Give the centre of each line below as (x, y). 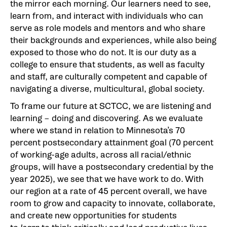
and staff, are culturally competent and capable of (109, 77)
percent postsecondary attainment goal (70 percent (112, 142)
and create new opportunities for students (93, 215)
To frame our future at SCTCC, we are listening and (111, 106)
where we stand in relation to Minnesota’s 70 (98, 130)
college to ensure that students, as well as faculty (107, 64)
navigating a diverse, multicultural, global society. (107, 89)
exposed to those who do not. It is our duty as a (103, 52)
